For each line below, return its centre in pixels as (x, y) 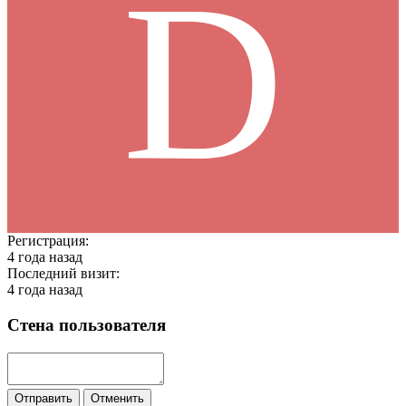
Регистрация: (48, 241)
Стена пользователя (87, 325)
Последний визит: (63, 274)
